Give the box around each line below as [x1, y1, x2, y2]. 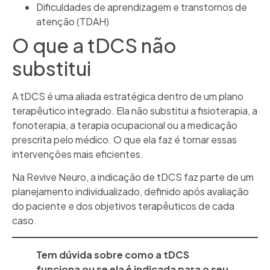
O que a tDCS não [12, 33, 177, 58]
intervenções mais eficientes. [12, 148, 143, 161]
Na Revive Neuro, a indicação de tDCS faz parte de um [12, 171, 254, 184]
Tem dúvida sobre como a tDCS [36, 248, 189, 261]
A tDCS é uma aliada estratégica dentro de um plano [12, 90, 243, 103]
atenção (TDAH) [36, 15, 109, 28]
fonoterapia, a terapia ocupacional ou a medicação [12, 119, 237, 132]
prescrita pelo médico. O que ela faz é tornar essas [12, 133, 237, 146]
